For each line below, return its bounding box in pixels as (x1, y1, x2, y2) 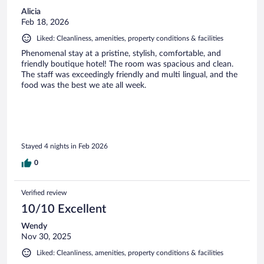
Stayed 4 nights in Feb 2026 (21, 143, 108, 150)
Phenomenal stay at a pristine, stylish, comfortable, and (21, 49, 221, 58)
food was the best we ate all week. (21, 81, 146, 90)
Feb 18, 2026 (21, 18, 69, 27)
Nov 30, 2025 (21, 233, 71, 242)
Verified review (21, 189, 67, 197)
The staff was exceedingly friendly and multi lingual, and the (21, 70, 237, 79)
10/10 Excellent (21, 203, 106, 216)
